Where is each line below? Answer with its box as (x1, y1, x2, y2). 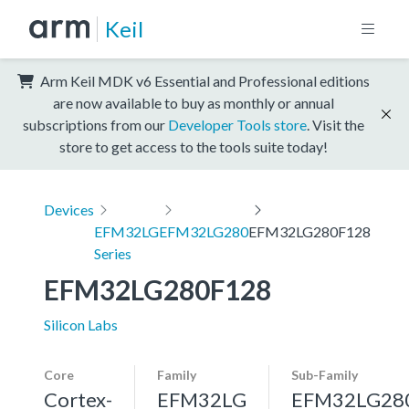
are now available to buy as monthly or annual (53, 93, 334, 111)
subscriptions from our (23, 115, 168, 133)
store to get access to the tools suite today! (59, 137, 328, 155)
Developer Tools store (168, 115, 307, 133)
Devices (44, 200, 94, 218)
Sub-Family (291, 366, 358, 383)
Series (94, 244, 131, 262)
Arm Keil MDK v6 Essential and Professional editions (37, 71, 370, 89)
